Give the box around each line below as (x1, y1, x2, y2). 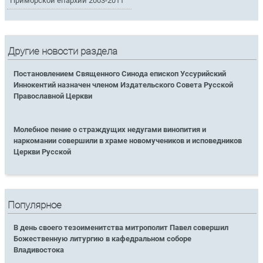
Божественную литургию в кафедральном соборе (14, 234, 192, 243)
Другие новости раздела (8, 46, 118, 58)
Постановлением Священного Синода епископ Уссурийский (14, 69, 227, 79)
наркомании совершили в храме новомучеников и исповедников (14, 136, 242, 146)
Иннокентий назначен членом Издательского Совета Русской (14, 80, 234, 90)
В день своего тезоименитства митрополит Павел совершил (14, 222, 229, 232)
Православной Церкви (14, 92, 93, 101)
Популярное (8, 199, 62, 211)
